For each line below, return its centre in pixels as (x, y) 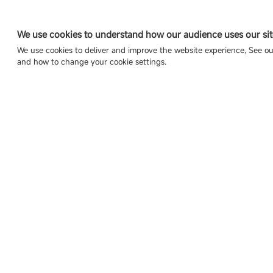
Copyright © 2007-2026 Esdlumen (84, 77)
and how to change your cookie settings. (92, 61)
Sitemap (168, 77)
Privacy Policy (211, 77)
